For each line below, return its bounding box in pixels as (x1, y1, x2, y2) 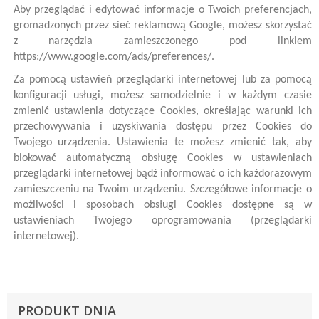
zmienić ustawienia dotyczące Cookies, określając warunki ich (13, 105, 312, 117)
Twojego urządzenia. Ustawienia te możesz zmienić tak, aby (13, 137, 312, 148)
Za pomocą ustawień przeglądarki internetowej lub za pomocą (13, 74, 312, 85)
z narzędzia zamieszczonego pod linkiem (13, 36, 312, 47)
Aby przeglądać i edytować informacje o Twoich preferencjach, (13, 4, 312, 16)
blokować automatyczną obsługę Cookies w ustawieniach (13, 152, 312, 164)
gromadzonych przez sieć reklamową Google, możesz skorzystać (13, 20, 312, 31)
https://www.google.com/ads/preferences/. (13, 51, 214, 63)
